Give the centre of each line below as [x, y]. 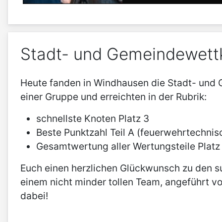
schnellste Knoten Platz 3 [93, 119]
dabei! [34, 196]
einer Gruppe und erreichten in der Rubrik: [113, 97]
